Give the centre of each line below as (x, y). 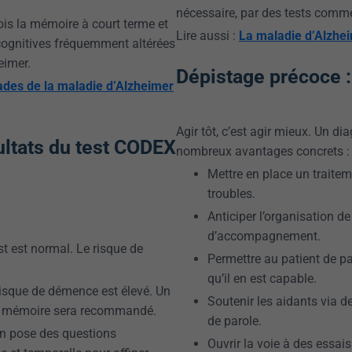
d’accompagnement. (264, 236)
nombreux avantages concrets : (263, 151)
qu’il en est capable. (262, 279)
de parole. (235, 321)
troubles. (231, 194)
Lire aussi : (207, 36)
